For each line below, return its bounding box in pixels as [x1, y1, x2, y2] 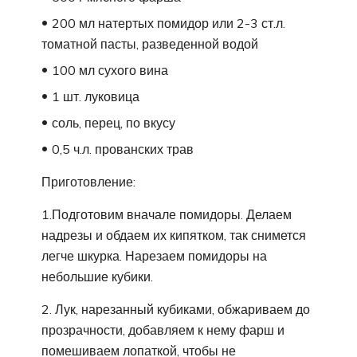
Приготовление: [41, 173, 135, 190]
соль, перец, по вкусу [52, 114, 175, 131]
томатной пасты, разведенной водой [41, 35, 258, 52]
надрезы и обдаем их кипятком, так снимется [41, 226, 306, 243]
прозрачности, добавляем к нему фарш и [41, 321, 284, 338]
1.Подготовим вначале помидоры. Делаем [41, 206, 292, 222]
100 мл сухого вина [52, 61, 168, 78]
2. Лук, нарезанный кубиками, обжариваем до [41, 300, 310, 317]
